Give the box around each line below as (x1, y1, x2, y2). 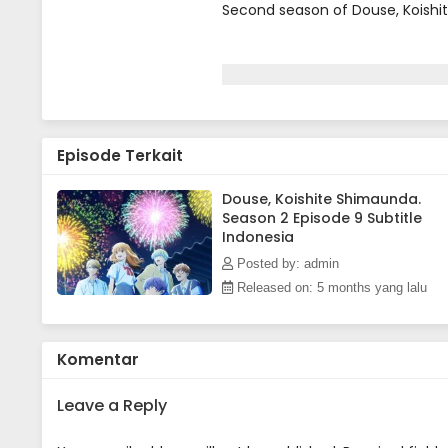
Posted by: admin (233, 256, 339, 272)
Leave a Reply (57, 394, 167, 418)
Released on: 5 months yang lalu (233, 280, 427, 296)
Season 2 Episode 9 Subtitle (222, 208, 422, 229)
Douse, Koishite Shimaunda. (222, 189, 421, 210)
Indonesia (222, 227, 294, 248)
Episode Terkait (57, 145, 183, 167)
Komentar (57, 349, 139, 371)
